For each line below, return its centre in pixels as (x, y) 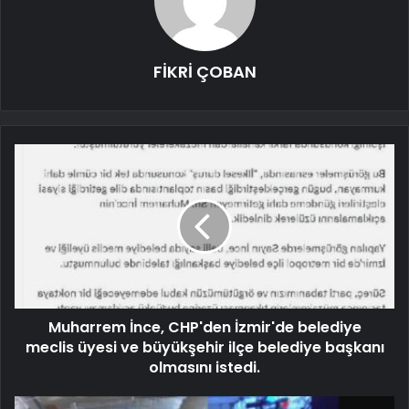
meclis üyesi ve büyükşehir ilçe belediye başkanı (204, 348)
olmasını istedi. (204, 368)
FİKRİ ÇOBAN (204, 72)
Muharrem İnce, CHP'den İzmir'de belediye (204, 328)
